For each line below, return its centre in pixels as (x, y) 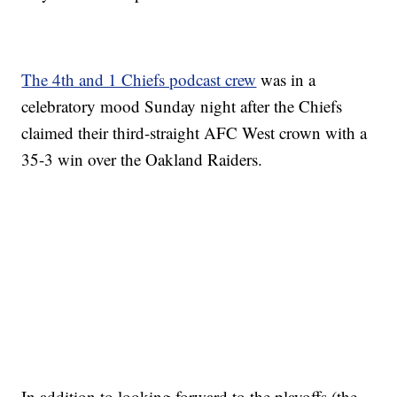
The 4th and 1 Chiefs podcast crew (139, 80)
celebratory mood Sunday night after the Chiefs (182, 106)
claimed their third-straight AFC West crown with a (195, 133)
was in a (286, 80)
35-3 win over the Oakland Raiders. (142, 160)
